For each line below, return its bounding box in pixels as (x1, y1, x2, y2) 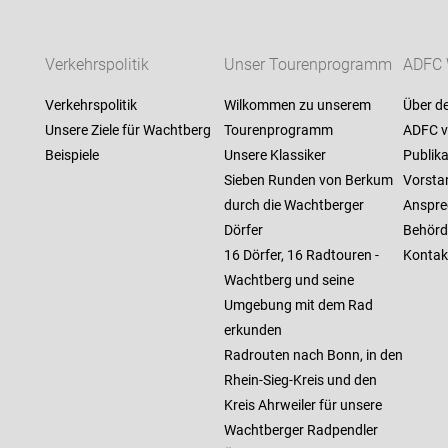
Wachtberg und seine (223, 272, 354, 289)
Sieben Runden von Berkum (223, 172, 393, 189)
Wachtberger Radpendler (223, 422, 378, 439)
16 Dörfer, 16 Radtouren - (223, 247, 379, 264)
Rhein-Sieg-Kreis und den (223, 372, 377, 389)
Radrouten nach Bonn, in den (223, 347, 403, 364)
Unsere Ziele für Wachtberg (44, 122, 211, 139)
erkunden (223, 322, 282, 339)
